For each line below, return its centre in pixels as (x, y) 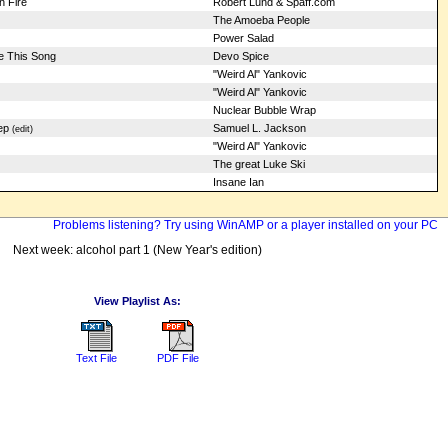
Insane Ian (238, 182)
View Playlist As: (137, 300)
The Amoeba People (261, 20)
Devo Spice (240, 56)
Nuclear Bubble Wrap (264, 110)
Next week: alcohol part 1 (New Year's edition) (137, 249)
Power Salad (243, 38)
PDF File (178, 357)
